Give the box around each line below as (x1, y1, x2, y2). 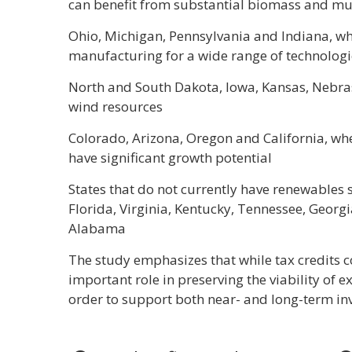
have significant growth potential (68, 148, 272, 167)
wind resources (68, 97, 163, 115)
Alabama (68, 219, 126, 237)
